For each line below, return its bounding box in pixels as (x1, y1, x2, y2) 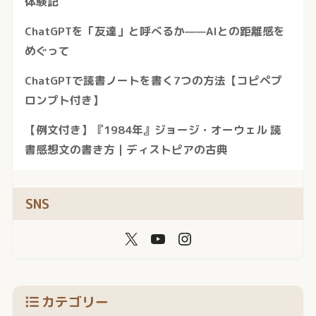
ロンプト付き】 (24, 92, 104, 108)
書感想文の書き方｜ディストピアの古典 (24, 141, 228, 157)
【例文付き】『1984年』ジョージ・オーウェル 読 (24, 121, 281, 138)
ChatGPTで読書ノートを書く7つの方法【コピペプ (24, 72, 282, 88)
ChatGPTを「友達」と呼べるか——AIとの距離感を (24, 23, 285, 39)
